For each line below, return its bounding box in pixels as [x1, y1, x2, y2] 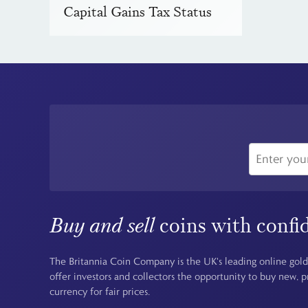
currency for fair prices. [49, 285, 150, 298]
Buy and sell [49, 211, 155, 239]
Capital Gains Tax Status [63, 3, 212, 21]
